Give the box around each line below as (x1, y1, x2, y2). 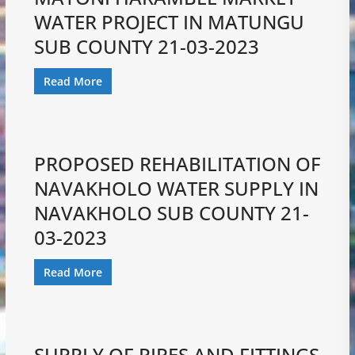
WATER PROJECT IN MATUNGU (33, 8, 304, 35)
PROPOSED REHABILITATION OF (33, 150, 321, 177)
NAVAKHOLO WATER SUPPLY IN (33, 174, 319, 201)
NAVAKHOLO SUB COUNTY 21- (33, 199, 309, 226)
